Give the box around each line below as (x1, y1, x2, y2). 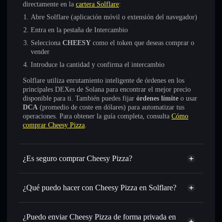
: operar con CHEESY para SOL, (104, 212, 197, 219)
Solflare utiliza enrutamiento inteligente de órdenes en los (23, 77, 184, 84)
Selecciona (31, 39, 62, 47)
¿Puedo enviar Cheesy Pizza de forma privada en (23, 213, 176, 221)
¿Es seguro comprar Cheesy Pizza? (23, 154, 132, 163)
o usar (178, 95, 197, 102)
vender (31, 48, 50, 55)
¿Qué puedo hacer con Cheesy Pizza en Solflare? (23, 183, 176, 192)
